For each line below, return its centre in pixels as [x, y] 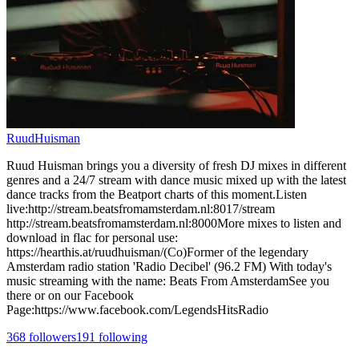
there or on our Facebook [70, 295]
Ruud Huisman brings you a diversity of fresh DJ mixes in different [176, 165]
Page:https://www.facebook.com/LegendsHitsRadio [137, 309]
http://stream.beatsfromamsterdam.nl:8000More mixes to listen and [174, 223]
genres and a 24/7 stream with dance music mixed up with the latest [176, 179]
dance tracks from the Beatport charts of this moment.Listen [157, 194]
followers [51, 337]
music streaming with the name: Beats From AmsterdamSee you [168, 280]
